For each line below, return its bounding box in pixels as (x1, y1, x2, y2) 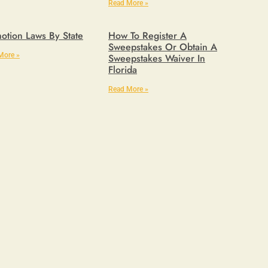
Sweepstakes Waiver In (108, 51, 205, 65)
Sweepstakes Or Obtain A (108, 40, 217, 54)
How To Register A (108, 29, 187, 42)
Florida (108, 63, 137, 77)
